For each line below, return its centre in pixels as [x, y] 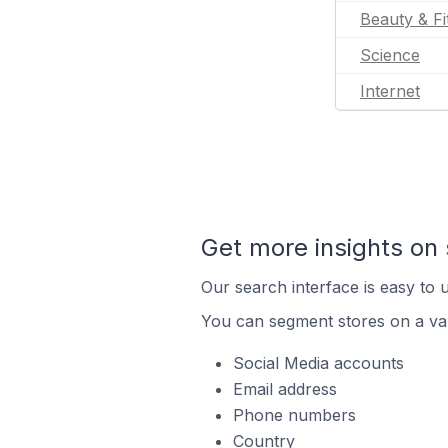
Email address [284, 389]
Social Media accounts [318, 363]
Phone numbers [294, 415]
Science [390, 55]
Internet [390, 91]
